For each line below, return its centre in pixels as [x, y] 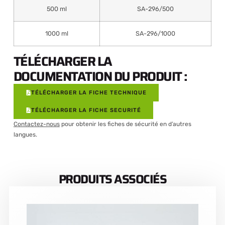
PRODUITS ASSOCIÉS [113, 180]
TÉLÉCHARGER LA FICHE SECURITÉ [86, 110]
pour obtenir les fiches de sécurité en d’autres [125, 124]
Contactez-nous [36, 124]
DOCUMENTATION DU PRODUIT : [100, 77]
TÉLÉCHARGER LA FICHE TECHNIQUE [89, 93]
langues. [25, 135]
